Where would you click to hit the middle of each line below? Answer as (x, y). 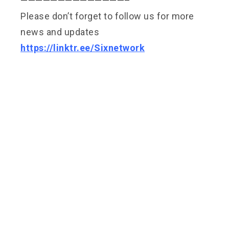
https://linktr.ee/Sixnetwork (83, 48)
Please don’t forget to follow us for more (107, 16)
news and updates (60, 32)
